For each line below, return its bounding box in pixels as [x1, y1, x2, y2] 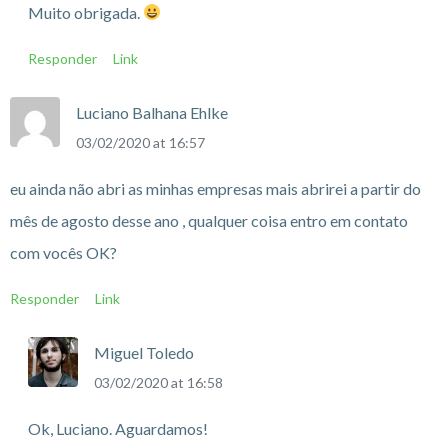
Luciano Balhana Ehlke [76, 102, 228, 122]
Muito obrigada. [27, 2, 143, 22]
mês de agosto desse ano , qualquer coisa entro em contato [10, 210, 408, 230]
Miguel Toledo [93, 342, 194, 362]
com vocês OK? [10, 242, 117, 262]
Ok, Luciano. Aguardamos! [27, 418, 208, 438]
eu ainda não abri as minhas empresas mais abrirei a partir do [10, 178, 421, 198]
